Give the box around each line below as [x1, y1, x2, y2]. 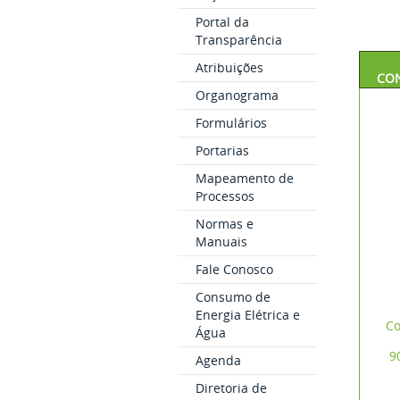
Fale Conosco [195, 261, 273, 278]
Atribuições [195, 59, 263, 76]
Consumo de [195, 288, 271, 305]
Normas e [195, 215, 254, 232]
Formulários [195, 114, 267, 131]
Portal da [195, 13, 249, 30]
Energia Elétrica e [195, 306, 300, 323]
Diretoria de [195, 379, 267, 396]
